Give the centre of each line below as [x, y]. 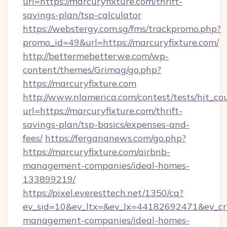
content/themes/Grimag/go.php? [92, 70]
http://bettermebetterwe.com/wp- [96, 56]
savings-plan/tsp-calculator [82, 15]
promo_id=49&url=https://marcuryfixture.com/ [121, 42]
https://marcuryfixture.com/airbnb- [97, 152]
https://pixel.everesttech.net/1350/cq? [103, 193]
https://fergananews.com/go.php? [116, 138]
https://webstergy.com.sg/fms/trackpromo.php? [122, 29]
